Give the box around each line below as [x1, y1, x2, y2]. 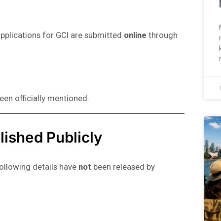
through [147, 30, 178, 40]
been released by [91, 162, 155, 172]
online [124, 30, 147, 40]
